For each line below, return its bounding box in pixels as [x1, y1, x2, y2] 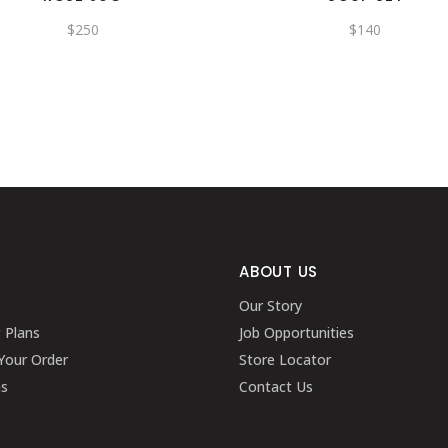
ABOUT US [239, 261, 318, 282]
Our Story [239, 296, 302, 315]
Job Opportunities [239, 323, 354, 342]
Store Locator [239, 350, 331, 369]
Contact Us [239, 377, 313, 396]
